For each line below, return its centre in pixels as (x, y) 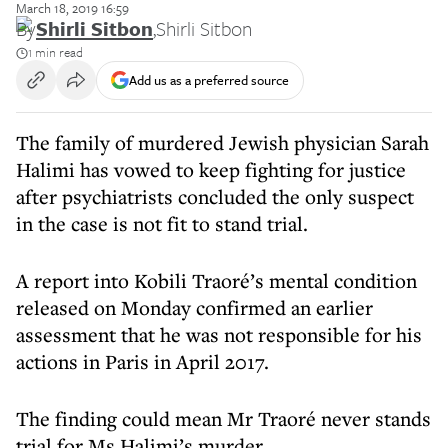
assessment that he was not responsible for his (219, 334)
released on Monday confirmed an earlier (194, 307)
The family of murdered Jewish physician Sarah (222, 142)
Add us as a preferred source (209, 79)
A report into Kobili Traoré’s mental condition (216, 280)
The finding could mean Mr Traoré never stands (223, 418)
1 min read (55, 52)
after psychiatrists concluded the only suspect (215, 196)
